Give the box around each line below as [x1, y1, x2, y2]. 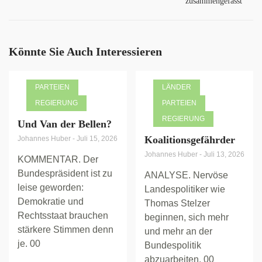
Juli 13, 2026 [203, 150, 244, 159]
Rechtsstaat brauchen [18, 211, 108, 221]
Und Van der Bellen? [18, 118, 112, 130]
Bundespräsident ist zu [18, 168, 112, 179]
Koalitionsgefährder [144, 134, 235, 146]
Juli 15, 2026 [77, 135, 118, 143]
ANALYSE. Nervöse [144, 170, 228, 181]
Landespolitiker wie [144, 184, 225, 195]
